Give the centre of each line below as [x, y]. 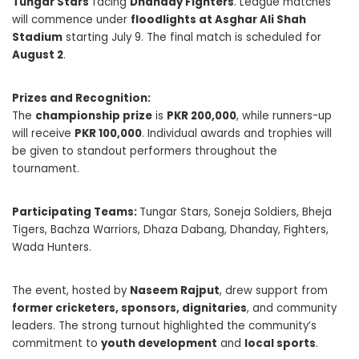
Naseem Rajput [175, 290]
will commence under [71, 19]
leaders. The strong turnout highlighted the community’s [164, 325]
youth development [159, 343]
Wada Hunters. [52, 247]
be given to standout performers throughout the [145, 151]
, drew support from [274, 290]
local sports [280, 343]
